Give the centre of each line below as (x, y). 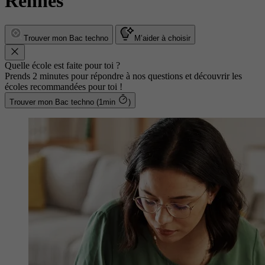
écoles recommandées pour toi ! (64, 86)
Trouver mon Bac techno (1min (107, 102)
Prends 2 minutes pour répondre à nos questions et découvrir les (123, 76)
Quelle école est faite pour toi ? (62, 65)
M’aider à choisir (162, 38)
